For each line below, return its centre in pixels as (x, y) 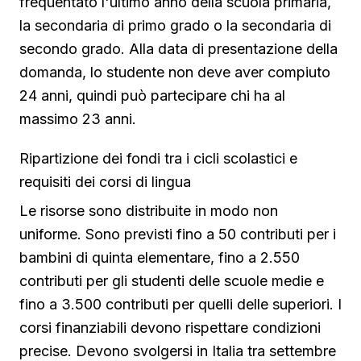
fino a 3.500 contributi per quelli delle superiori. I (180, 305)
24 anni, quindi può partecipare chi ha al (152, 96)
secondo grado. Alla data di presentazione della (178, 49)
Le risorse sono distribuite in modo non (149, 211)
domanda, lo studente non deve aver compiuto (175, 73)
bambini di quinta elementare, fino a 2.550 (160, 258)
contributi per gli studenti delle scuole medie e (172, 281)
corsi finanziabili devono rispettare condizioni (170, 328)
